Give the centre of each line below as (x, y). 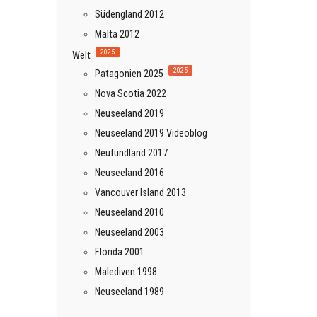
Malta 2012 (117, 34)
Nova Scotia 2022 (131, 93)
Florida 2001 (120, 252)
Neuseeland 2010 (129, 212)
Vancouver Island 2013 (140, 192)
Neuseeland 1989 (129, 292)
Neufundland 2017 (131, 153)
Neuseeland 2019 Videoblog (151, 133)
